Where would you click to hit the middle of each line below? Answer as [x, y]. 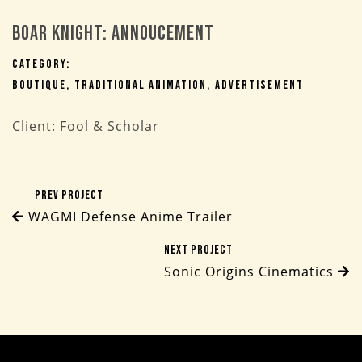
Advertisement [259, 85]
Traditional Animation [141, 85]
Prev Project [69, 195]
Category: [41, 64]
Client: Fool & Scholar [86, 126]
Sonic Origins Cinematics [251, 271]
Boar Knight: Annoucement [113, 34]
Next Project [198, 250]
